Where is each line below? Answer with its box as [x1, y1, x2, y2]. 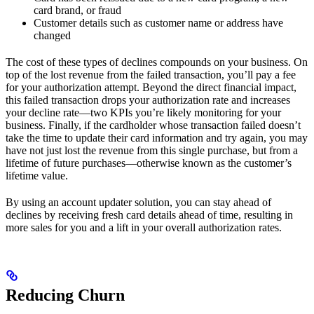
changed [34, 29, 71, 41]
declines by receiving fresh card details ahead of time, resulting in [6, 208, 293, 221]
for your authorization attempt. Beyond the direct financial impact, [6, 81, 296, 93]
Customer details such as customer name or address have [34, 16, 283, 29]
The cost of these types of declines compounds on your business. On [6, 55, 308, 68]
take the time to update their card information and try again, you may [6, 131, 308, 144]
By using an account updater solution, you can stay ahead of [6, 196, 271, 208]
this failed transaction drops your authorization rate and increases [6, 93, 290, 106]
